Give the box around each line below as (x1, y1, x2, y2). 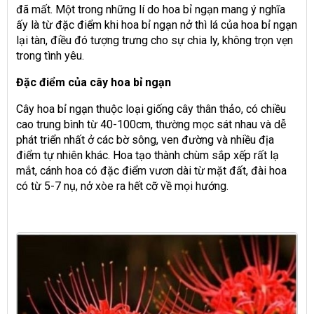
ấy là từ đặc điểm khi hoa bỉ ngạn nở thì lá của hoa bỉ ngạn (16, 18, 297, 32)
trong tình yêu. (16, 48, 84, 62)
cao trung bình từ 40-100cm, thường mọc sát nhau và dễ (16, 117, 286, 131)
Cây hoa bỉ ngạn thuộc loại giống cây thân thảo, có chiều (16, 102, 286, 116)
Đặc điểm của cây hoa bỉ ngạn (16, 75, 171, 89)
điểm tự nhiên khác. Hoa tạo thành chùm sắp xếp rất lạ (16, 148, 279, 162)
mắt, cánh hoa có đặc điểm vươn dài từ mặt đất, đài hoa (16, 163, 287, 177)
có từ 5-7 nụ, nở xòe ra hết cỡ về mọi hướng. (16, 179, 231, 193)
